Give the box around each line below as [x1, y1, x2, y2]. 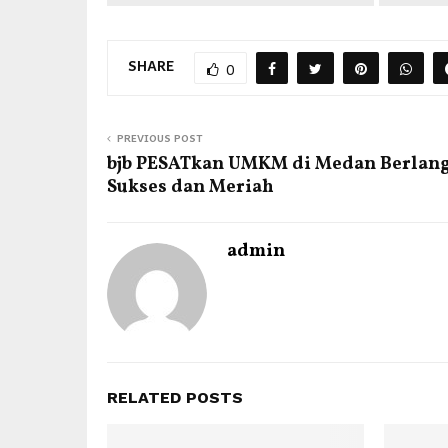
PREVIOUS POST [117, 129, 203, 146]
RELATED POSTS [107, 387, 243, 407]
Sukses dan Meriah [107, 174, 274, 200]
